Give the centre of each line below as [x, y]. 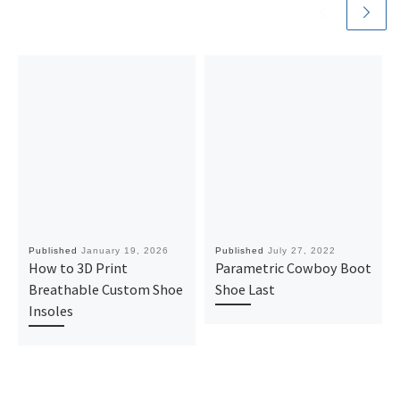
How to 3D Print [78, 267]
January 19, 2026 [125, 250]
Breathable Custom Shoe [105, 289]
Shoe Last [245, 289]
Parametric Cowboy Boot [293, 267]
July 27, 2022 [301, 250]
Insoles [50, 310]
